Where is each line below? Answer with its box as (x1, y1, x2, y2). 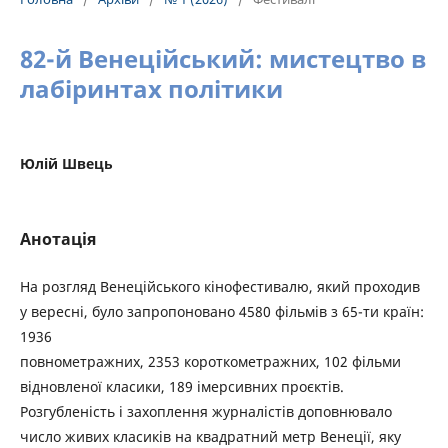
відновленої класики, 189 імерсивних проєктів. (20, 377, 344, 396)
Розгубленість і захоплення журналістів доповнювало (20, 402, 392, 421)
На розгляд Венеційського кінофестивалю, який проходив (20, 277, 420, 296)
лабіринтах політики (20, 72, 283, 105)
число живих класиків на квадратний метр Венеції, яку (20, 427, 401, 446)
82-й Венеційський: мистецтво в (20, 42, 426, 75)
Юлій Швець (20, 154, 113, 173)
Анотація (20, 228, 96, 250)
